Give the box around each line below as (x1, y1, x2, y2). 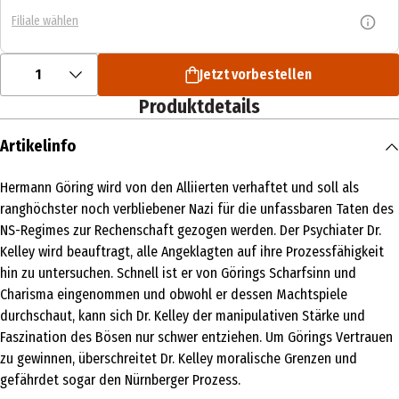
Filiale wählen (12, 12, 78, 28)
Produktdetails (139, 95, 260, 119)
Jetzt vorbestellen (199, 66, 312, 84)
